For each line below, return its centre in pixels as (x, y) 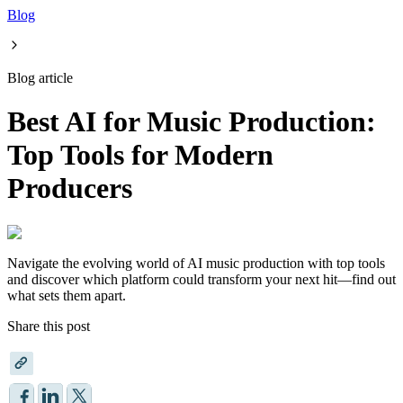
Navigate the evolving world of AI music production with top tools (196, 263)
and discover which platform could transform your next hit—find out (201, 279)
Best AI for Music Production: (192, 122)
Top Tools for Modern (140, 155)
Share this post (49, 326)
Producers (70, 188)
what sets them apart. (67, 295)
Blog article (40, 78)
